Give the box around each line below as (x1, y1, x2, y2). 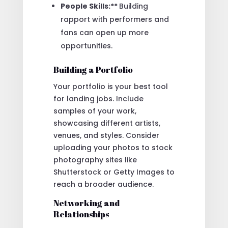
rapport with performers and (60, 14, 169, 25)
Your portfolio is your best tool (53, 81, 168, 92)
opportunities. (60, 41, 112, 51)
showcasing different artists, (53, 118, 160, 129)
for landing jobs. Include (53, 94, 144, 104)
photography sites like (53, 155, 137, 165)
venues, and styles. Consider (53, 130, 159, 141)
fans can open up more (60, 27, 149, 38)
